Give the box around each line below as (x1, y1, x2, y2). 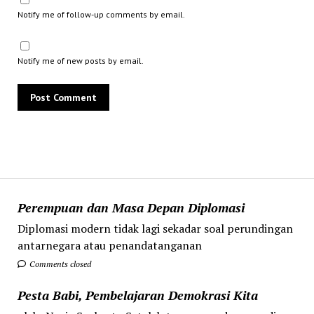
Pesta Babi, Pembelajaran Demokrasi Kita (17, 286, 258, 303)
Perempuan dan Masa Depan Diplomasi (17, 198, 245, 216)
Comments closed (27, 258, 91, 269)
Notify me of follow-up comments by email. (17, 8, 185, 20)
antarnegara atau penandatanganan (17, 237, 202, 253)
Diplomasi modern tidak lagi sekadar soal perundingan (17, 220, 293, 236)
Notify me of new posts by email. (17, 55, 144, 66)
